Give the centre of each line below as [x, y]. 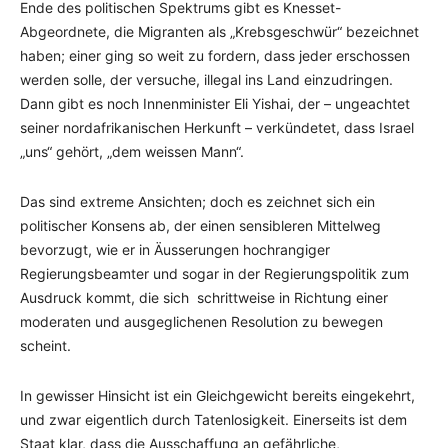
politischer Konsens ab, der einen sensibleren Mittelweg [200, 225]
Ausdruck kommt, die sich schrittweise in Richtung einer [204, 297]
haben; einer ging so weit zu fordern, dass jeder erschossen [215, 55]
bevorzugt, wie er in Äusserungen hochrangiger [175, 249]
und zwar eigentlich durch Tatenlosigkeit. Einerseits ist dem [213, 419]
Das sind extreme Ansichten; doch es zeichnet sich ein [197, 201]
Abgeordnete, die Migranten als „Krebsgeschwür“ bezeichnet [219, 31]
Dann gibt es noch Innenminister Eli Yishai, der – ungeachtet [215, 103]
